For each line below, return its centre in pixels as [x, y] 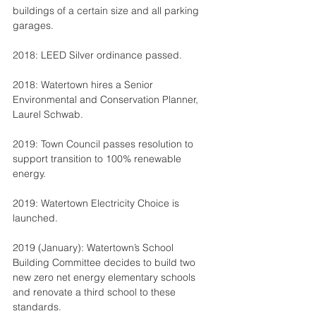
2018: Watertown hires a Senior [84, 85]
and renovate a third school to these [96, 292]
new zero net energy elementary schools [105, 277]
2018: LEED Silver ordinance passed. [97, 55]
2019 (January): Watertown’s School [95, 248]
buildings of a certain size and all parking [107, 11]
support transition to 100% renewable [98, 159]
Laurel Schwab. [48, 114]
